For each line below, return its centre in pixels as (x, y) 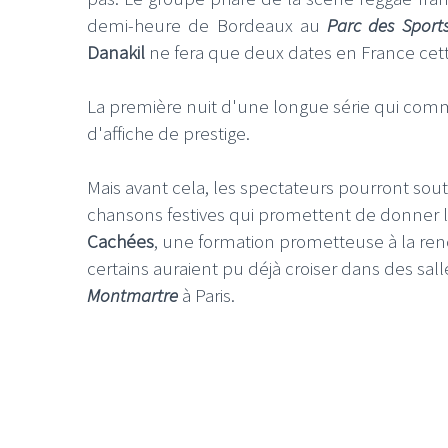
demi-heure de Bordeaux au (207, 25)
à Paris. (206, 294)
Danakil (116, 52)
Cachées (120, 240)
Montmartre (132, 294)
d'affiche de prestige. (168, 132)
